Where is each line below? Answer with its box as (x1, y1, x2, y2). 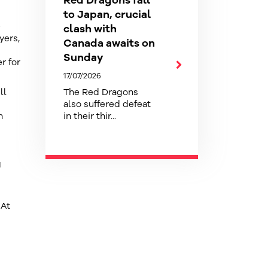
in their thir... (63, 110, 116, 122)
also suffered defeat (63, 98, 151, 110)
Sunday (63, 50, 103, 65)
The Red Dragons (63, 86, 138, 98)
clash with (63, 22, 117, 36)
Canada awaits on (63, 36, 155, 50)
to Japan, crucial (63, 7, 151, 22)
